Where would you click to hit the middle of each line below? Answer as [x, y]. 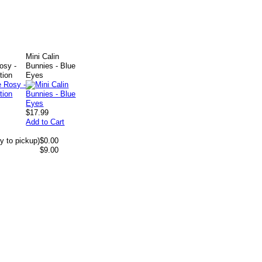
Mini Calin [43, 56]
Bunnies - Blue [51, 66]
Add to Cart [45, 122]
